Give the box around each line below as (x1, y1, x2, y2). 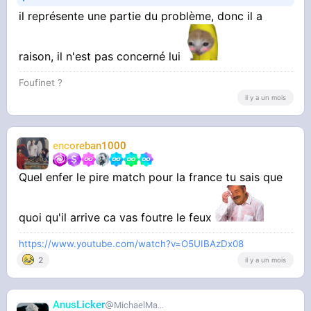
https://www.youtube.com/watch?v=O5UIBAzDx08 (19, 237, 244, 249)
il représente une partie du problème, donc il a (19, 9, 263, 24)
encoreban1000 (53, 139, 127, 152)
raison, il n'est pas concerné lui (19, 49, 185, 64)
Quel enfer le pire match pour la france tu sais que (19, 169, 283, 184)
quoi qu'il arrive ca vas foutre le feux (19, 210, 216, 224)
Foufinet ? (19, 77, 63, 89)
